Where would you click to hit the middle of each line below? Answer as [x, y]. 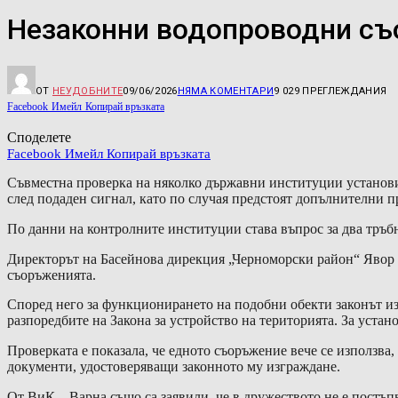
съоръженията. [52, 275]
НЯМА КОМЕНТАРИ [226, 91]
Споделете [39, 137]
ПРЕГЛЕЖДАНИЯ [345, 91]
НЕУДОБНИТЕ [88, 91]
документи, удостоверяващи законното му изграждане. [174, 366]
